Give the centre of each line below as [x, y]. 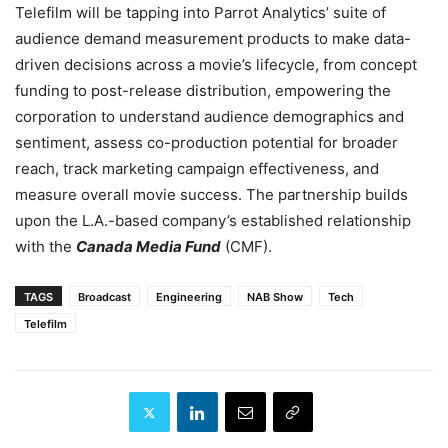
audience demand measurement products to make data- [213, 39]
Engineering [189, 297]
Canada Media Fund [148, 247]
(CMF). [246, 247]
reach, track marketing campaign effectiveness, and [197, 169]
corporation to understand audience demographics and [209, 117]
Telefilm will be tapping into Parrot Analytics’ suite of [200, 13]
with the [45, 247]
